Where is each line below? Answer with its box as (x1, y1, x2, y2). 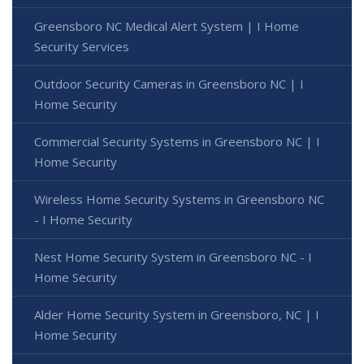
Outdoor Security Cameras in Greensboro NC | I (34, 76, 304, 93)
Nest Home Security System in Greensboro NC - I (34, 249, 312, 266)
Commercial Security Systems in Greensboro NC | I (34, 133, 320, 150)
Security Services (34, 38, 129, 55)
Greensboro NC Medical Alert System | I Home (34, 18, 299, 35)
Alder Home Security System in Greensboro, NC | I (34, 306, 319, 323)
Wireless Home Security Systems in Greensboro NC (34, 191, 324, 208)
